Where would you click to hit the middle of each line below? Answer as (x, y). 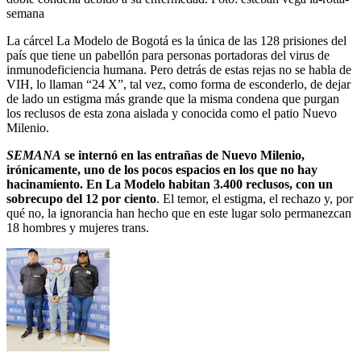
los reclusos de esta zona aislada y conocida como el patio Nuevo (172, 113)
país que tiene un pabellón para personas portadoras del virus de (168, 55)
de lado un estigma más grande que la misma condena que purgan (173, 98)
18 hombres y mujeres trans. (78, 227)
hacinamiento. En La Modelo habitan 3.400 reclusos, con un (170, 184)
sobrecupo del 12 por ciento (81, 198)
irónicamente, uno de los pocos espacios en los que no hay (162, 169)
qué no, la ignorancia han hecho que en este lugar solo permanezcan (179, 213)
